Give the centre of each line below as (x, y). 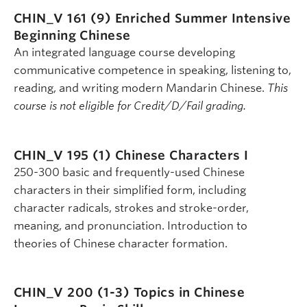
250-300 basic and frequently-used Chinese (129, 172)
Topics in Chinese (189, 293)
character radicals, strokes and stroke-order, (131, 208)
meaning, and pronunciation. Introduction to (131, 225)
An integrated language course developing (124, 53)
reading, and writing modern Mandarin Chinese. (140, 88)
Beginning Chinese (72, 36)
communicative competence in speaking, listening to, (152, 71)
